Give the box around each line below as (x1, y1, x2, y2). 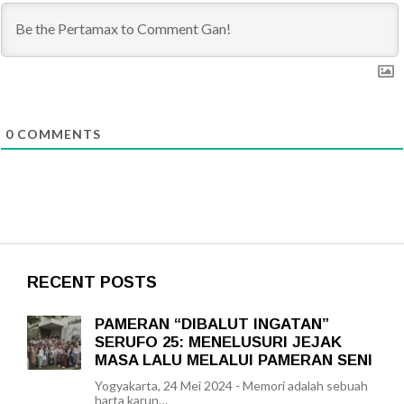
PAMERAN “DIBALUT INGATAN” (95, 316, 329, 333)
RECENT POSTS (27, 273, 157, 291)
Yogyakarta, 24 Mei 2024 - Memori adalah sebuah (95, 378, 368, 393)
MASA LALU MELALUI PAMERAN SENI (95, 352, 372, 369)
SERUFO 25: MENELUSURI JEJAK (95, 334, 342, 351)
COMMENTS (14, 126, 101, 142)
